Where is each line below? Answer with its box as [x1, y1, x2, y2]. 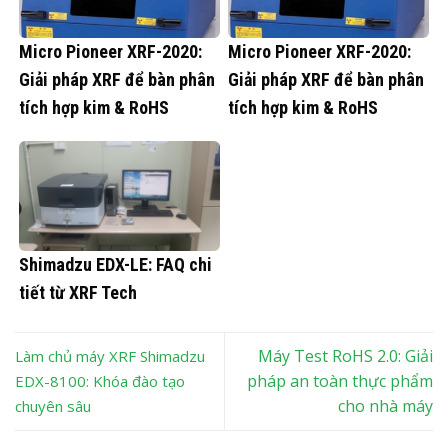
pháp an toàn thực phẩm [247, 370, 433, 393]
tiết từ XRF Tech [19, 281, 137, 303]
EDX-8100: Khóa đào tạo [15, 371, 185, 392]
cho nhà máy [338, 395, 433, 418]
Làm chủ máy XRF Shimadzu [15, 346, 205, 367]
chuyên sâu [15, 396, 91, 417]
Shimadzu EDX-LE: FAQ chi [19, 253, 212, 275]
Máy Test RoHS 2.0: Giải [258, 345, 433, 368]
